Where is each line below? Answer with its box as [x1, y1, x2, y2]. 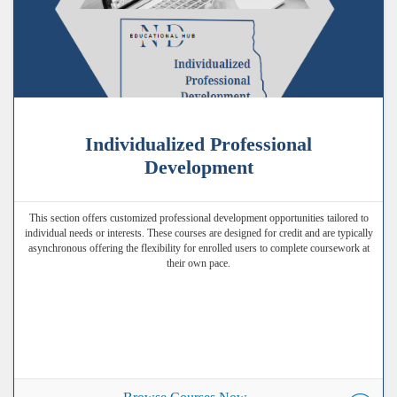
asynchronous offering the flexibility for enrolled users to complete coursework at [27, 241, 370, 254]
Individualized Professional [85, 132, 312, 155]
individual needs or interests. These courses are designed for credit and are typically [24, 226, 373, 239]
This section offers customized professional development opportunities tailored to [28, 211, 369, 224]
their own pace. [167, 256, 230, 269]
